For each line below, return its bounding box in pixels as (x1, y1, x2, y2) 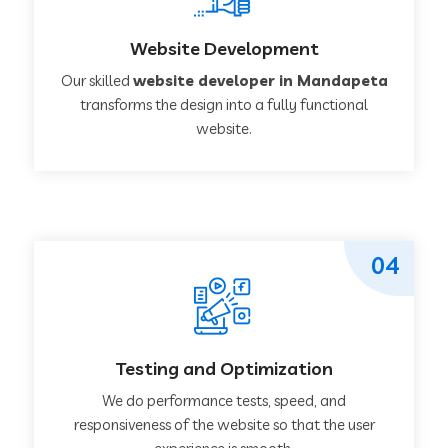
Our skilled (60, 70, 133, 90)
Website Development (129, 36, 319, 60)
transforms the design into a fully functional (80, 94, 368, 114)
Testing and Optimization (115, 356, 333, 380)
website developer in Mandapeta (132, 70, 388, 90)
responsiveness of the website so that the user (73, 414, 375, 434)
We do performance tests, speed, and (102, 390, 346, 410)
